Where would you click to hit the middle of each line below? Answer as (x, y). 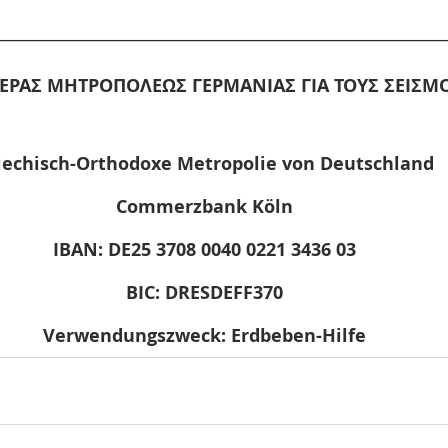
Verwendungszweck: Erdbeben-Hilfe (204, 335)
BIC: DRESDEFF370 (204, 292)
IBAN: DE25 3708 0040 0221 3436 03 (204, 249)
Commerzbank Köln (204, 206)
